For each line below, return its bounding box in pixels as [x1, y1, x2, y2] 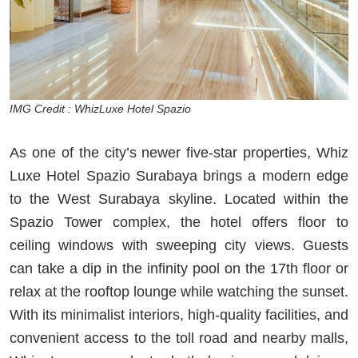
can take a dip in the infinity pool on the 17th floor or [10, 261, 348, 277]
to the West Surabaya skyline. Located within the [10, 191, 348, 208]
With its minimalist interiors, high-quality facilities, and [10, 307, 348, 324]
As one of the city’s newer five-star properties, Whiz [10, 145, 348, 161]
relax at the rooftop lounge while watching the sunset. [10, 284, 348, 300]
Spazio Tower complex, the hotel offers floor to [10, 214, 348, 231]
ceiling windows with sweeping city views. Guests [10, 237, 348, 254]
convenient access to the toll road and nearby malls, [10, 330, 348, 347]
